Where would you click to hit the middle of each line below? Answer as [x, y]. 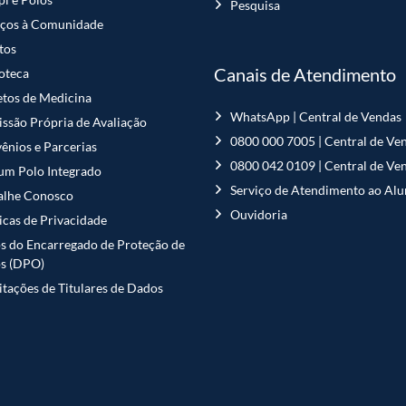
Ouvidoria [259, 214]
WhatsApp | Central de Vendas [316, 116]
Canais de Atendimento [305, 74]
